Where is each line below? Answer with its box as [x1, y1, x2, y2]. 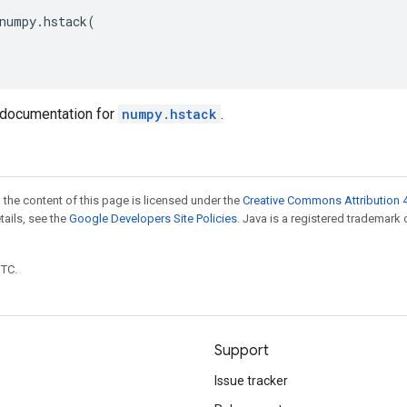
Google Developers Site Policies [69, 212, 237, 225]
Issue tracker [214, 373, 288, 388]
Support [214, 342, 269, 360]
